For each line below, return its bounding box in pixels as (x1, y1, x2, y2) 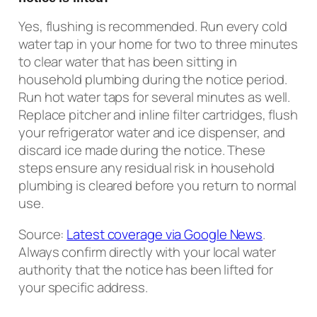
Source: (18, 224, 67, 243)
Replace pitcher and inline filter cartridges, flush (18, 105, 298, 125)
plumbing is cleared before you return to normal (18, 176, 297, 195)
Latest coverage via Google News (67, 224, 263, 243)
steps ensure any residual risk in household (18, 158, 275, 178)
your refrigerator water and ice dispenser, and (18, 123, 286, 142)
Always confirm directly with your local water (18, 242, 276, 261)
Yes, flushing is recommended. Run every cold (18, 17, 287, 36)
